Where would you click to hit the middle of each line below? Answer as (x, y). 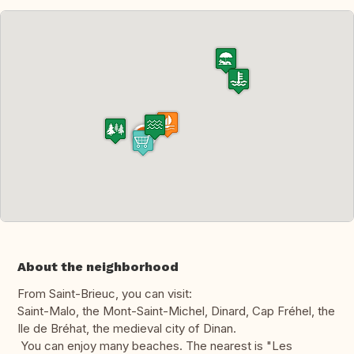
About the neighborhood (98, 267)
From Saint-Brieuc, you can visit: (105, 294)
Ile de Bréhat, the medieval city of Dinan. (128, 329)
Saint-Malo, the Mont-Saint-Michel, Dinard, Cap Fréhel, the (176, 311)
